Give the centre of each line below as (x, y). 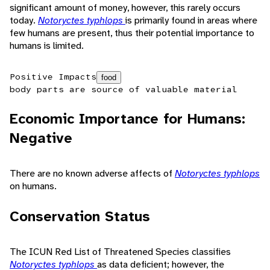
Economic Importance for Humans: (127, 119)
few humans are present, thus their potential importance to (132, 33)
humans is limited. (47, 46)
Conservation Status (80, 217)
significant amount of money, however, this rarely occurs (125, 8)
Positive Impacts (53, 77)
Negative (41, 138)
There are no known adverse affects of (92, 174)
